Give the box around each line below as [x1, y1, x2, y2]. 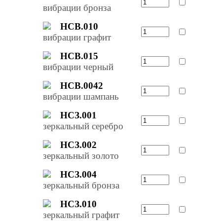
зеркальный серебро [42, 120, 123, 131]
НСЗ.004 [60, 169, 97, 180]
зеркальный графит [42, 209, 119, 220]
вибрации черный [42, 61, 113, 72]
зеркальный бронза [42, 180, 119, 190]
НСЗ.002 [60, 139, 97, 150]
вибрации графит [42, 32, 111, 42]
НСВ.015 [60, 50, 99, 61]
